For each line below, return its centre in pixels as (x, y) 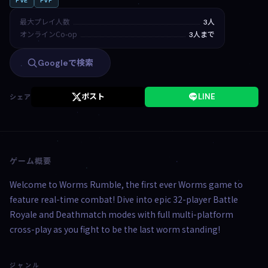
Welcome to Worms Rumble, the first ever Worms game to (126, 184)
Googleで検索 (66, 63)
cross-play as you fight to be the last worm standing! (115, 229)
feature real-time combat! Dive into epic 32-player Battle (124, 199)
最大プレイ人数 (45, 21)
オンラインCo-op (48, 34)
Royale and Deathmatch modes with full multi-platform (121, 214)
